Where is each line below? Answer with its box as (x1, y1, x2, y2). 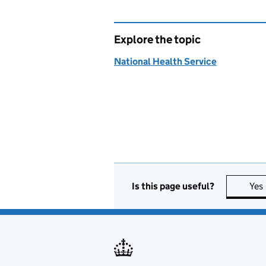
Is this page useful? (132, 180, 214, 192)
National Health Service (114, 56, 217, 67)
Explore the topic (114, 33, 201, 46)
